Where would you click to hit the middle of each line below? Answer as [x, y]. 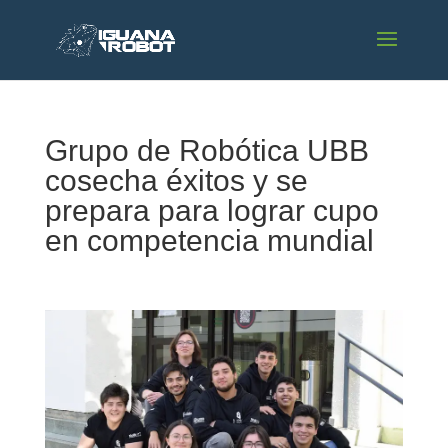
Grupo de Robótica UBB [206, 150]
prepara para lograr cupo [211, 210]
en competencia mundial [209, 240]
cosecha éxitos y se [176, 180]
